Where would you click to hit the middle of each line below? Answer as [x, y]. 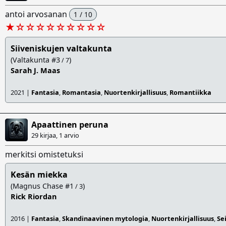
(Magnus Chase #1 [42, 186]
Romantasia [81, 93]
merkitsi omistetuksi [44, 155]
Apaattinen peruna [70, 125]
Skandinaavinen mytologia [105, 219]
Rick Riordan [34, 197]
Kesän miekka [39, 175]
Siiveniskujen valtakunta [61, 49]
